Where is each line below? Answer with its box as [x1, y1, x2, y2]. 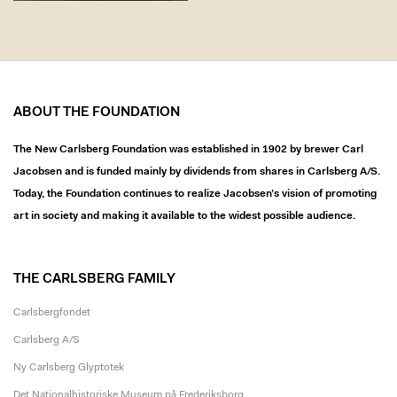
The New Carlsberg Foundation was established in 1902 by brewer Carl [13, 144, 363, 155]
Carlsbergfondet [13, 307, 90, 318]
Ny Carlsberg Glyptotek [13, 362, 124, 373]
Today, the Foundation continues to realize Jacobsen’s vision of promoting [13, 188, 377, 199]
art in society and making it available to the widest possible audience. [13, 210, 355, 222]
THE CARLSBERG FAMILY [13, 272, 175, 286]
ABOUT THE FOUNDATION [13, 105, 180, 120]
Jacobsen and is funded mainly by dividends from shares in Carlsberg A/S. [13, 166, 380, 177]
